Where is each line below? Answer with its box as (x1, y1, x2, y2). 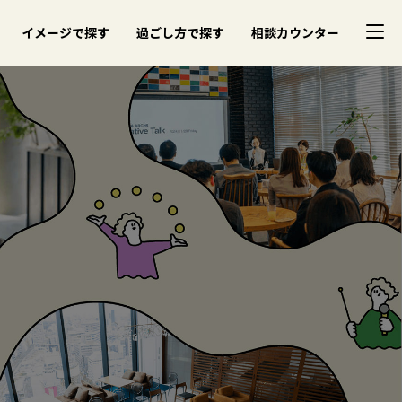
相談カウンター (251, 23, 339, 41)
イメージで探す (22, 23, 109, 41)
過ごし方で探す (136, 23, 224, 41)
